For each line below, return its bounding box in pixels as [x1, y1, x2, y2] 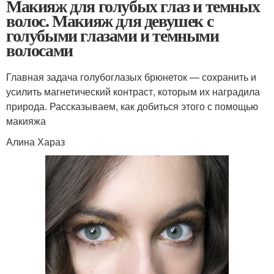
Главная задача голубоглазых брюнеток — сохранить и [6, 69, 256, 84]
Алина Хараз [6, 134, 65, 149]
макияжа [6, 113, 46, 128]
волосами [6, 37, 73, 62]
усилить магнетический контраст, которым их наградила [6, 84, 260, 98]
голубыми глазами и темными [6, 22, 219, 48]
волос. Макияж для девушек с [6, 7, 213, 33]
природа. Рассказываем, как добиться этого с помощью [6, 98, 258, 113]
